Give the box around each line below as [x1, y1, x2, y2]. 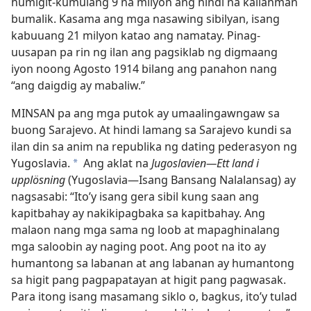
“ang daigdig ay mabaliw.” [11, 78, 145, 93]
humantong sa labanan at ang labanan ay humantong [11, 255, 294, 271]
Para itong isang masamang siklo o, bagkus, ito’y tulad [11, 289, 297, 304]
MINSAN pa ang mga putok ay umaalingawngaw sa [11, 106, 280, 121]
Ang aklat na [81, 155, 151, 171]
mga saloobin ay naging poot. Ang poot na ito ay [11, 239, 266, 254]
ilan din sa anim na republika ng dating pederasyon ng [11, 139, 297, 154]
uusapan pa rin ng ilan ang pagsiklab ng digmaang [11, 44, 278, 60]
